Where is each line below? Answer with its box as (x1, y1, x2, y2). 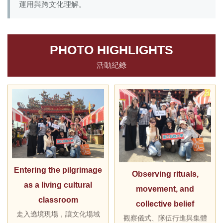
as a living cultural (24, 180, 92, 189)
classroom (38, 195, 78, 204)
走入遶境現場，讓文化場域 (16, 210, 100, 218)
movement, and (136, 185, 194, 194)
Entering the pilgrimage (14, 165, 102, 174)
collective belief (136, 200, 194, 209)
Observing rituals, (131, 170, 199, 179)
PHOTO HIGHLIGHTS (50, 43, 173, 57)
